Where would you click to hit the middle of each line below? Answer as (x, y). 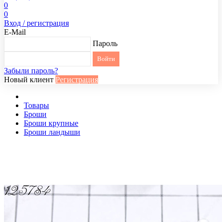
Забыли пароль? (31, 71)
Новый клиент (29, 80)
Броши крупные (51, 123)
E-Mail (15, 32)
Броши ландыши (52, 132)
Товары (36, 105)
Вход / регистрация (36, 23)
